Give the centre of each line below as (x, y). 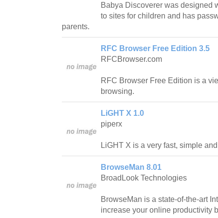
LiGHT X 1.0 (122, 113)
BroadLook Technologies (144, 178)
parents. (76, 26)
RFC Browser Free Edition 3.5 (155, 48)
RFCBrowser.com (131, 59)
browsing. (118, 91)
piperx (111, 124)
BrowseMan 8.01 (131, 167)
